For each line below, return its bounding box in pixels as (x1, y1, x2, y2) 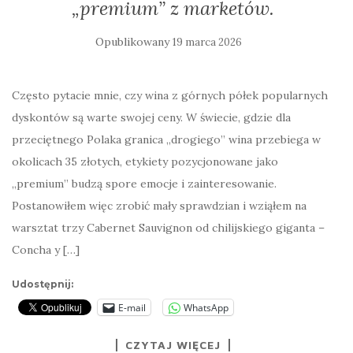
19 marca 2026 (173, 35, 242, 49)
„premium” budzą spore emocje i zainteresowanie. (12, 176, 277, 191)
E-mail (118, 300, 146, 314)
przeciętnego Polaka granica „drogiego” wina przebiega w (12, 132, 321, 147)
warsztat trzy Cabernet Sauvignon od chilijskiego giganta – (12, 221, 325, 235)
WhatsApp (184, 300, 229, 314)
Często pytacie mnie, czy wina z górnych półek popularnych (12, 88, 328, 102)
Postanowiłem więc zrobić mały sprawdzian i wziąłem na (12, 199, 307, 213)
